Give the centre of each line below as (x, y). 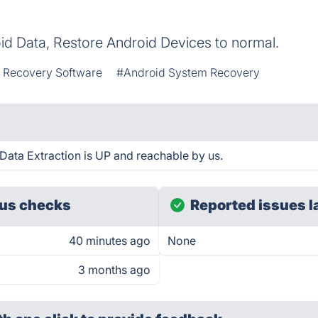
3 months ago (114, 270)
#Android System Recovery (188, 72)
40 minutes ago (110, 241)
